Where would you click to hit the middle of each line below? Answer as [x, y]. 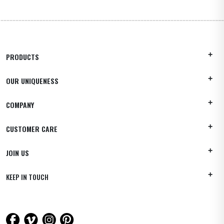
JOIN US [17, 152]
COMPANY [20, 104]
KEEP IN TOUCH [27, 176]
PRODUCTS [22, 56]
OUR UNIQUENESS [32, 80]
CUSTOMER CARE [32, 128]
